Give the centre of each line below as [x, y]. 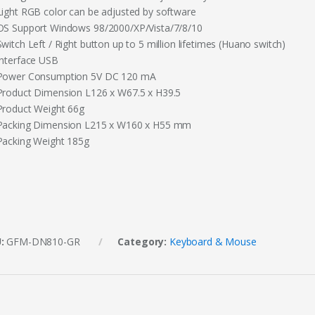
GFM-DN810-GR [43, 242]
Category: [143, 242]
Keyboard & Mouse [213, 242]
